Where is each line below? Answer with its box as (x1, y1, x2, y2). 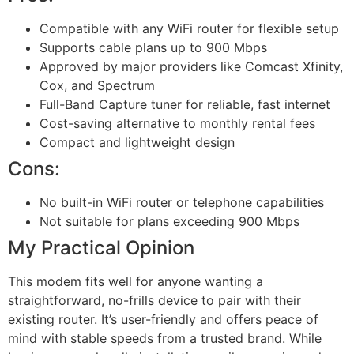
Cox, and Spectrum (40, 77, 155, 94)
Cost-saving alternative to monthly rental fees (40, 115, 315, 132)
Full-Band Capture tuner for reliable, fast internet (40, 96, 330, 113)
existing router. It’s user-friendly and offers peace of (8, 311, 318, 328)
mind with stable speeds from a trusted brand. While (8, 330, 322, 347)
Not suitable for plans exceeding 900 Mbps (40, 213, 299, 230)
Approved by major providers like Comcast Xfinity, (40, 58, 343, 75)
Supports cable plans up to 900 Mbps (40, 40, 267, 56)
